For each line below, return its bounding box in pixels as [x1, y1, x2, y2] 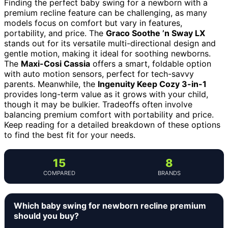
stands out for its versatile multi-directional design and [4, 38, 216, 48]
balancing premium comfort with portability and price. [4, 109, 214, 120]
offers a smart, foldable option [90, 58, 211, 69]
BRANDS [157, 169, 181, 177]
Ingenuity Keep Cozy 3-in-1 [98, 78, 207, 89]
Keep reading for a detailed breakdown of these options [4, 119, 220, 130]
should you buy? [14, 210, 79, 221]
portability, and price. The [4, 27, 106, 38]
